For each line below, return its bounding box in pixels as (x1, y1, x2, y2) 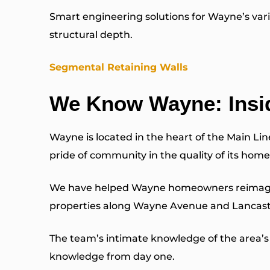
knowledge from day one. (49, 251, 175, 263)
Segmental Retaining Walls (49, 61, 188, 74)
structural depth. (49, 29, 133, 41)
